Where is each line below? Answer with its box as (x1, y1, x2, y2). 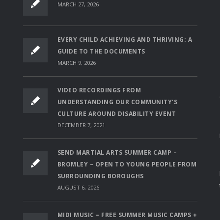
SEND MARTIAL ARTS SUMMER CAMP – (57, 148, 177, 157)
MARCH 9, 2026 (57, 58, 96, 66)
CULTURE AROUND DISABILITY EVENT (57, 109, 176, 118)
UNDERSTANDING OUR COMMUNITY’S (57, 97, 177, 106)
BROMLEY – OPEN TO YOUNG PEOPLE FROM (57, 160, 196, 168)
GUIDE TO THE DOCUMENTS (57, 47, 145, 55)
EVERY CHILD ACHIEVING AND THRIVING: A (57, 35, 192, 44)
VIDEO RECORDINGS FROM (57, 85, 141, 94)
